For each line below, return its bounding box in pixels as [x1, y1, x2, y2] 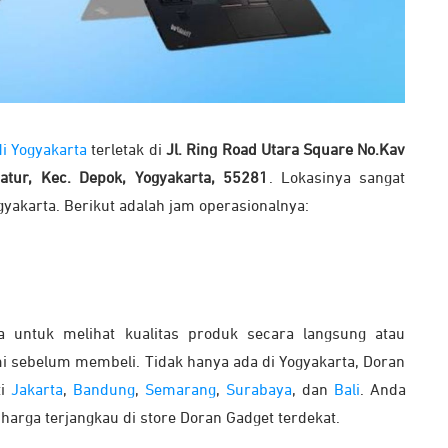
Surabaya [225, 382, 292, 399]
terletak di [86, 142, 166, 159]
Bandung [72, 382, 135, 399]
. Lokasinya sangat [268, 170, 406, 187]
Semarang [144, 382, 216, 399]
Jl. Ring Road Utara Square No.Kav [165, 142, 406, 159]
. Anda [359, 382, 406, 399]
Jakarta [10, 382, 63, 399]
